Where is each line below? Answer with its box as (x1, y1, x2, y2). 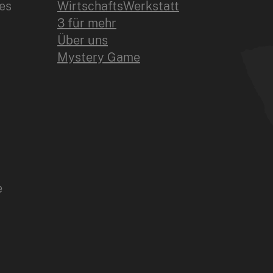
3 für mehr (57, 16, 116, 31)
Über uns (57, 33, 108, 48)
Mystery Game (57, 50, 140, 65)
